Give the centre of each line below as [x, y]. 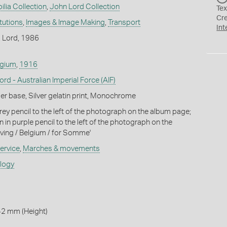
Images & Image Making [65, 22]
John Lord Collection [84, 7]
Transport [124, 22]
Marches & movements [61, 148]
